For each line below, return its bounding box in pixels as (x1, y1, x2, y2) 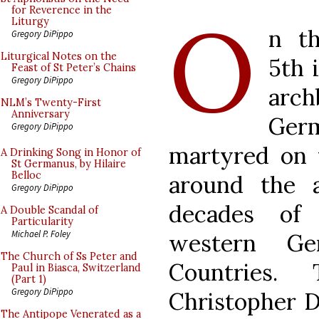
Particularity (11, 215, 73, 228)
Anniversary (11, 108, 70, 120)
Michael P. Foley (11, 228, 70, 239)
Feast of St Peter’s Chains (11, 61, 136, 74)
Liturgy (11, 15, 49, 28)
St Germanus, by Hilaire (11, 157, 126, 170)
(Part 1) (11, 273, 46, 286)
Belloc (11, 169, 41, 182)
